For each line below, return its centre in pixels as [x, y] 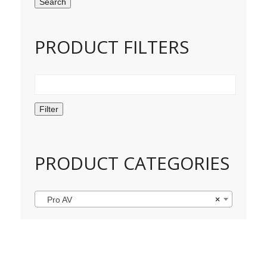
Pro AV [56, 200]
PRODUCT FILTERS [112, 47]
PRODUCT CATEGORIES [132, 163]
